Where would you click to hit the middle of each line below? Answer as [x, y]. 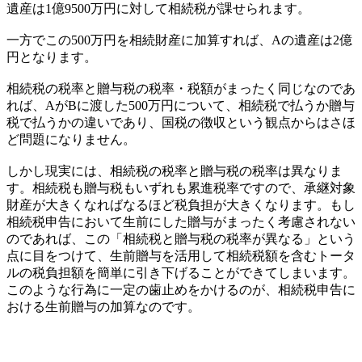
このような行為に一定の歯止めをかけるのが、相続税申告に [181, 289]
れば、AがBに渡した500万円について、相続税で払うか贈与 [181, 105]
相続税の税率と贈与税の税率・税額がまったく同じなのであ [181, 88]
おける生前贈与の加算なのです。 [103, 306]
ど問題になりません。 [71, 139]
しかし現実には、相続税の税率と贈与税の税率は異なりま [175, 170]
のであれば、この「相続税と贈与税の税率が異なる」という [181, 238]
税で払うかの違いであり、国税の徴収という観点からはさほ [181, 122]
